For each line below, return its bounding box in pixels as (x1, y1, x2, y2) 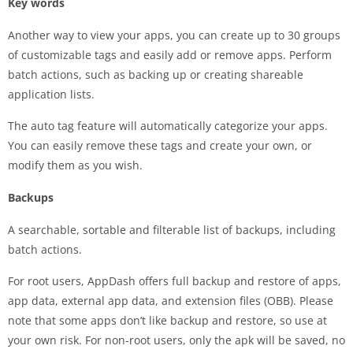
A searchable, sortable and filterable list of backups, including (8, 221, 336, 237)
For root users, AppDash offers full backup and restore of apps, (8, 273, 341, 288)
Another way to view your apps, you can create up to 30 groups (8, 27, 340, 43)
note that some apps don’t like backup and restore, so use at (8, 312, 327, 328)
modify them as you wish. (8, 157, 143, 173)
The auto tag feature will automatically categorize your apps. (8, 117, 328, 133)
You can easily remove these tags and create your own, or (8, 137, 312, 153)
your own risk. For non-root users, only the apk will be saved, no (8, 332, 345, 347)
